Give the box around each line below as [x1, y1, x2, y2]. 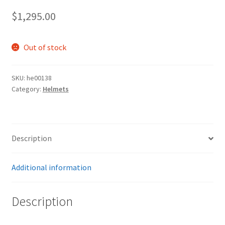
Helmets [42, 84, 69, 94]
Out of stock [24, 42, 67, 52]
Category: [11, 84, 43, 94]
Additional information [11, 162, 91, 173]
